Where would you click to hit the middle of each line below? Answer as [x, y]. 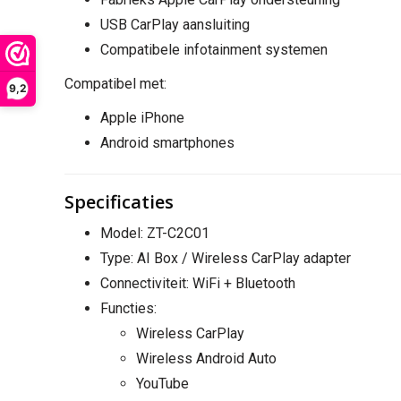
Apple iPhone [142, 117]
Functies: [128, 308]
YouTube [162, 383]
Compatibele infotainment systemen [214, 49]
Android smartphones [167, 142]
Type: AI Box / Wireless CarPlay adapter [226, 258]
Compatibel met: [115, 83]
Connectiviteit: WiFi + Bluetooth [198, 283]
